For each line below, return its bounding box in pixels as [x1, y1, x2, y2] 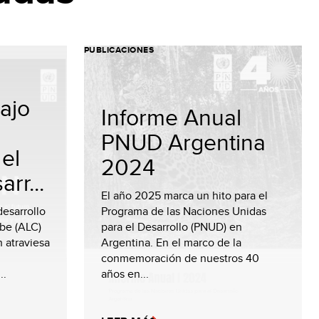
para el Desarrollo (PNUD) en [101, 219, 242, 235]
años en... [101, 266, 149, 282]
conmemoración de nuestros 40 [101, 250, 259, 266]
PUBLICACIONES [84, 43, 155, 56]
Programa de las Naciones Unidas [101, 203, 266, 219]
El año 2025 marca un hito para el [101, 187, 268, 204]
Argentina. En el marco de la [101, 234, 241, 251]
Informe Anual [101, 100, 241, 133]
